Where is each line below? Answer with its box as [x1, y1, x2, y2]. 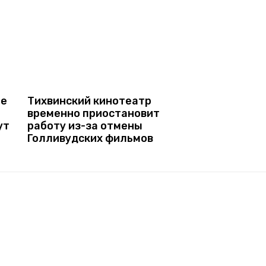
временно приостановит [27, 106, 160, 120]
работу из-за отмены [27, 119, 142, 132]
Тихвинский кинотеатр [27, 94, 151, 107]
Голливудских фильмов [27, 131, 153, 145]
